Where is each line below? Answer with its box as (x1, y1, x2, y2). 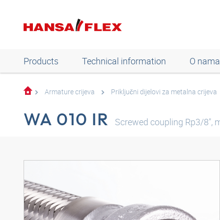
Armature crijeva (45, 87, 95, 96)
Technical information (82, 55, 166, 67)
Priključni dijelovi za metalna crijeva (111, 87, 217, 96)
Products (24, 55, 58, 67)
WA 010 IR (24, 108, 109, 130)
